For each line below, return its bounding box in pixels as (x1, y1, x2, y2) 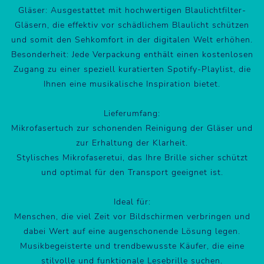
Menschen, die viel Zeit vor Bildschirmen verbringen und (14, 210, 250, 222)
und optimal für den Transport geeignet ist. (41, 166, 223, 178)
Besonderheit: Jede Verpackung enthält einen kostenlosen (11, 48, 253, 60)
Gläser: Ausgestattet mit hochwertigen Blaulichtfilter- (18, 4, 246, 16)
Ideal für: (113, 196, 151, 207)
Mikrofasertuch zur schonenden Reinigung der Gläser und (11, 122, 253, 134)
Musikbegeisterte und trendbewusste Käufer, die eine (19, 240, 245, 252)
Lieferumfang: (104, 107, 160, 119)
